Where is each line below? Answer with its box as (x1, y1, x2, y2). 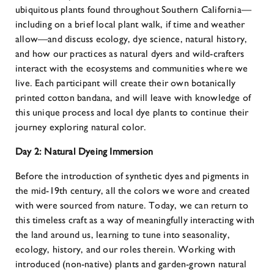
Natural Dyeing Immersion (44, 146, 154, 157)
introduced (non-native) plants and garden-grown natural (15, 258, 247, 270)
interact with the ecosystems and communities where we (15, 62, 248, 74)
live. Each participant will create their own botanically (15, 77, 236, 89)
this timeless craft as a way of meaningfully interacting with (15, 214, 255, 226)
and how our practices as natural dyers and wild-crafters (15, 48, 245, 59)
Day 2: (15, 146, 45, 157)
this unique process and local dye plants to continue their (15, 106, 249, 118)
